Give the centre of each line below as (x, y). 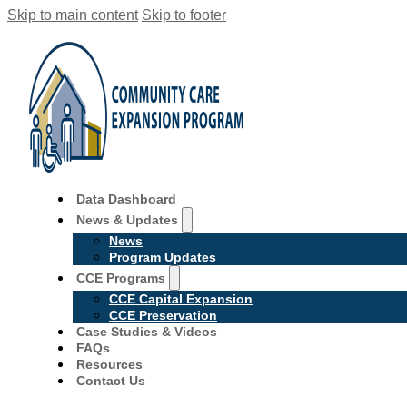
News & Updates (127, 220)
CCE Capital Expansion (181, 299)
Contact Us (111, 381)
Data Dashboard (126, 199)
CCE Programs (121, 278)
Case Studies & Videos (147, 332)
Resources (109, 364)
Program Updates (163, 257)
